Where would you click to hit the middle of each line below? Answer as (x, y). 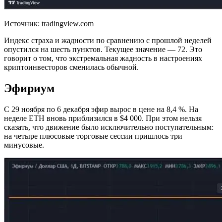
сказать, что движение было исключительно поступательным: (109, 127)
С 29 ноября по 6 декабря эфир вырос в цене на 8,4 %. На (101, 109)
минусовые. (24, 145)
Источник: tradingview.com (49, 24)
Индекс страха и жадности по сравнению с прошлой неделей (108, 40)
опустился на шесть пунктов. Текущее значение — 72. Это (103, 49)
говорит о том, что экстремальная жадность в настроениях (103, 58)
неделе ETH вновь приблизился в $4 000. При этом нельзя (103, 118)
